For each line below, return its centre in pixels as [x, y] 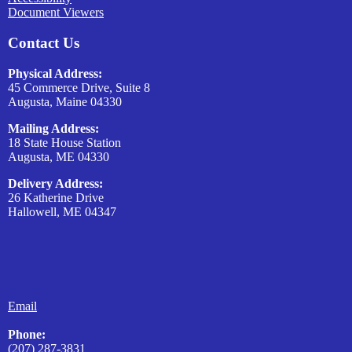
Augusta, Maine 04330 [65, 101]
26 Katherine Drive [56, 197]
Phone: [27, 334]
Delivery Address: [55, 183]
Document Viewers [56, 13]
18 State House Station [64, 142]
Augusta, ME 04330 [59, 156]
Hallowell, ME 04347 [62, 211]
